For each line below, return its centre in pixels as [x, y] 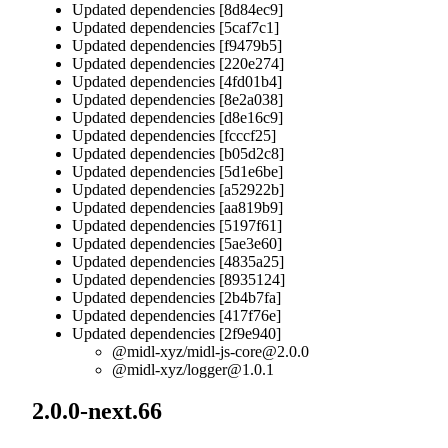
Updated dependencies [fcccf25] [174, 135]
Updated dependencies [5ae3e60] [177, 243]
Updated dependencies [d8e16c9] [177, 117]
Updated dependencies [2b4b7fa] [176, 297]
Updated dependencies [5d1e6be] [177, 171]
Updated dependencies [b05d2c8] [178, 153]
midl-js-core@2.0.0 [248, 351]
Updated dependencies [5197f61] [177, 225]
